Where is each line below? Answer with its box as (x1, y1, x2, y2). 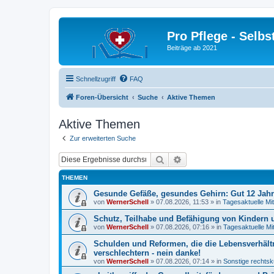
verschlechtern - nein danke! (94, 248, 201, 257)
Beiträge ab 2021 (167, 44, 217, 51)
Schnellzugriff (76, 75, 116, 83)
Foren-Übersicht (76, 93, 128, 101)
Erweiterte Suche (182, 154, 246, 165)
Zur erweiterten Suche (70, 134, 136, 142)
